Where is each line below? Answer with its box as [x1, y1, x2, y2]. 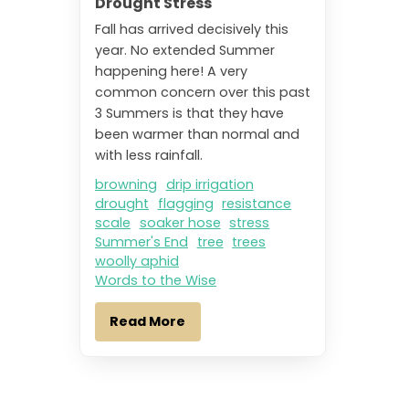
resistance [222, 194, 292, 213]
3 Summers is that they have [95, 103, 284, 122]
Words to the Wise [95, 270, 216, 289]
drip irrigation [165, 174, 254, 194]
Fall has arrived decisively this [95, 19, 288, 38]
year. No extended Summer [95, 40, 275, 59]
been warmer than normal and [95, 124, 299, 143]
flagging [157, 194, 214, 213]
